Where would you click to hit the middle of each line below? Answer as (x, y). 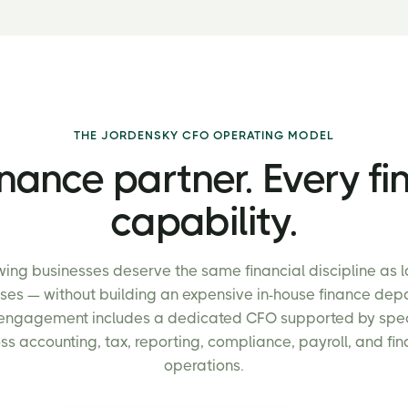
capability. (204, 222)
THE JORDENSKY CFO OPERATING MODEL (204, 135)
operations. (204, 366)
